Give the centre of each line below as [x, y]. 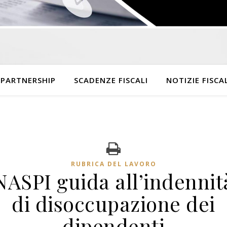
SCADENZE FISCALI [111, 80]
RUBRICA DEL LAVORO [113, 164]
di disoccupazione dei [113, 203]
